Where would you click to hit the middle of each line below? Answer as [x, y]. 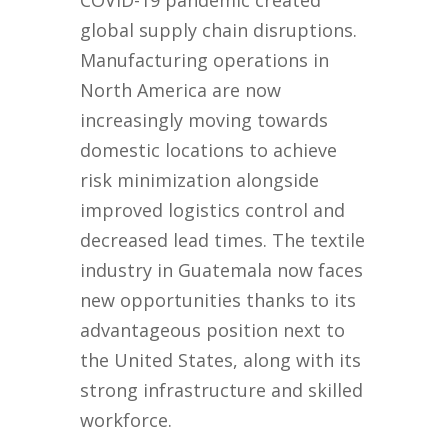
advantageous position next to [213, 330]
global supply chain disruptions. [219, 30]
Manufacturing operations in [205, 60]
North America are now [181, 90]
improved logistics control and [213, 210]
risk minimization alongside [200, 180]
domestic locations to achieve [209, 150]
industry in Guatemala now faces [222, 270]
